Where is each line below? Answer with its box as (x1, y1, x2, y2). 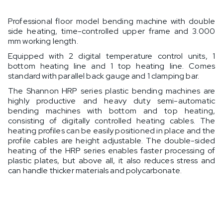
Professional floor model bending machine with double (8, 16, 215, 27)
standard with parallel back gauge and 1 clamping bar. (8, 71, 199, 82)
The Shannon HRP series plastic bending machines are (8, 86, 215, 97)
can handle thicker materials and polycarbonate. (8, 165, 182, 176)
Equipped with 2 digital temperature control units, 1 (8, 51, 215, 62)
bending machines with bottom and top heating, (8, 106, 215, 116)
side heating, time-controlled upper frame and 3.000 (8, 26, 215, 37)
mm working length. (8, 36, 78, 47)
